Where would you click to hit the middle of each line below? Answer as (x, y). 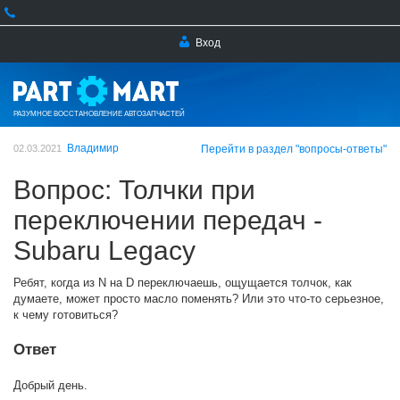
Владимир (93, 148)
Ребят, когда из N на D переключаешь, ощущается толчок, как (183, 283)
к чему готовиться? (66, 315)
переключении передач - (168, 220)
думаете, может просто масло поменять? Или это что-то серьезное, (199, 299)
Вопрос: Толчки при (134, 190)
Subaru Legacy (104, 250)
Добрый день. (50, 385)
